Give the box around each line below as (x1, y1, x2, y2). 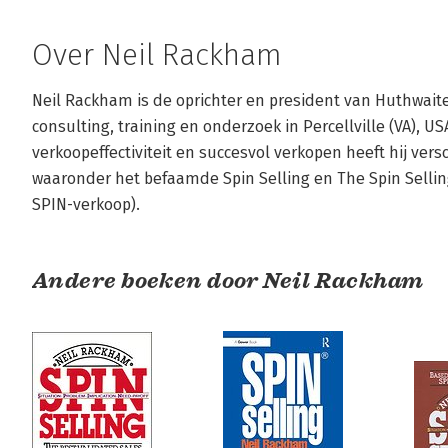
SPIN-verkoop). (32, 195, 140, 214)
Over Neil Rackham (32, 37, 282, 73)
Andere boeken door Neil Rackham (32, 267, 424, 294)
